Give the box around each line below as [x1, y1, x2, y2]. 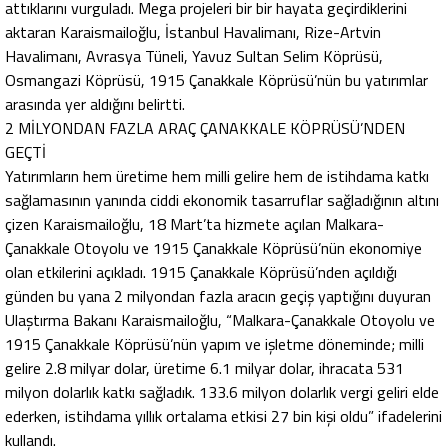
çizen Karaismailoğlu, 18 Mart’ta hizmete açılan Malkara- [5, 212, 384, 237]
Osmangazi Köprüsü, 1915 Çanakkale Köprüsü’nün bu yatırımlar [5, 68, 428, 93]
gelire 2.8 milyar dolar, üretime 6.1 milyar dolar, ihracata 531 [5, 356, 404, 381]
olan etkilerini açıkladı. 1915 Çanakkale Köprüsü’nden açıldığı [5, 260, 397, 285]
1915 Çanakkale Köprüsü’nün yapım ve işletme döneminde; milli [5, 332, 424, 357]
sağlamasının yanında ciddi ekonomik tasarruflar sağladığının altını [5, 188, 439, 213]
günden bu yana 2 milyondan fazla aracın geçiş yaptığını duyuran [5, 284, 431, 309]
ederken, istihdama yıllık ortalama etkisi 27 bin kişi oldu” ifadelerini [5, 404, 442, 429]
